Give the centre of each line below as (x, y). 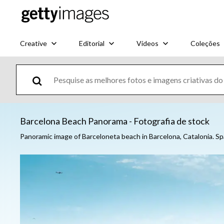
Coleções (205, 43)
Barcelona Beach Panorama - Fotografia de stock (115, 121)
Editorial (92, 43)
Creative (33, 43)
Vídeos (147, 43)
